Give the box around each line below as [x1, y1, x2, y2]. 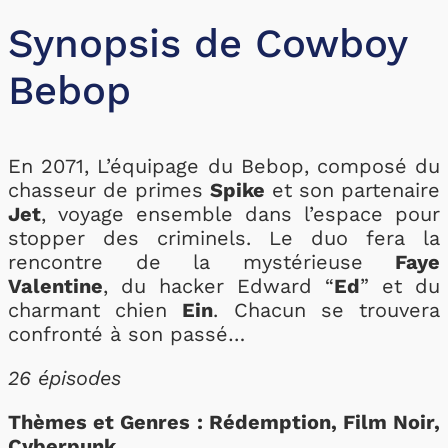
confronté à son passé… [8, 322, 245, 346]
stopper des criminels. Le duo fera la [8, 226, 440, 250]
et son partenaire [265, 178, 440, 202]
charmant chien [8, 298, 183, 322]
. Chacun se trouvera [213, 298, 441, 322]
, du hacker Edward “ [103, 274, 334, 298]
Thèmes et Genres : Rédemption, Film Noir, [8, 410, 440, 434]
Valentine [8, 274, 103, 298]
